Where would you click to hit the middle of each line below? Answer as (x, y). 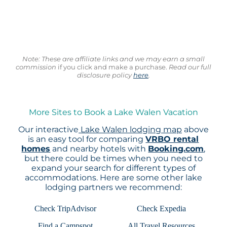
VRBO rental (172, 139)
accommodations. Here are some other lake (113, 178)
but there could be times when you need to (113, 159)
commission (36, 67)
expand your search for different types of (113, 168)
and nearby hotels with (99, 149)
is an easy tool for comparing (87, 139)
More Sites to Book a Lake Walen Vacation (113, 112)
